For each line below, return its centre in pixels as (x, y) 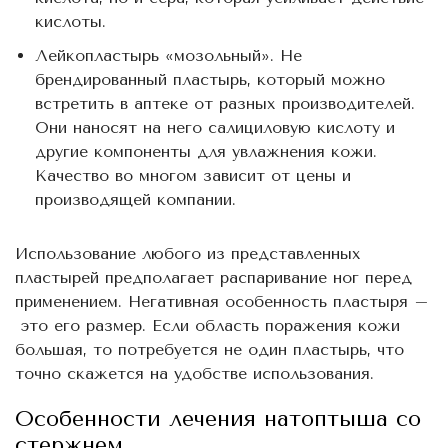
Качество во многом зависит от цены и (193, 175)
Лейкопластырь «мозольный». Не (168, 55)
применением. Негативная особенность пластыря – (222, 301)
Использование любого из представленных (188, 253)
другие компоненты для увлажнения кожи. (206, 151)
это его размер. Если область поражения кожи (207, 325)
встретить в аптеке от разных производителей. (225, 103)
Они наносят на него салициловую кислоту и (215, 127)
